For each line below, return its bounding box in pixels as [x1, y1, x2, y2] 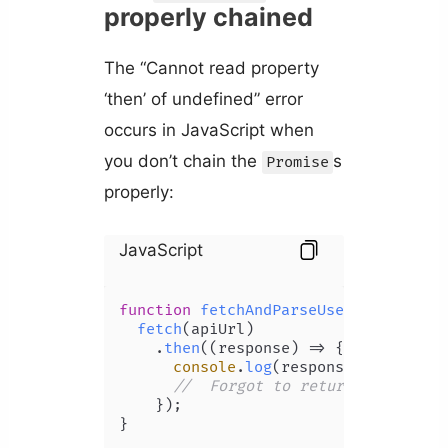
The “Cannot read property [103, 58, 319, 79]
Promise [265, 153, 329, 173]
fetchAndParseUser [199, 301, 353, 321]
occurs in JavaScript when [103, 120, 314, 141]
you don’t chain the [103, 151, 262, 172]
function [118, 301, 191, 321]
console [172, 358, 236, 378]
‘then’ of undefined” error [103, 89, 303, 110]
